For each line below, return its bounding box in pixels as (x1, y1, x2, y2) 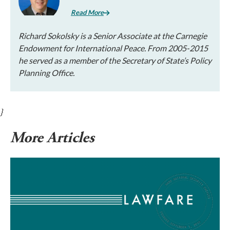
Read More (71, 8, 104, 16)
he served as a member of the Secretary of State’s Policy (18, 55, 212, 65)
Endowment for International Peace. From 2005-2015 (18, 43, 208, 53)
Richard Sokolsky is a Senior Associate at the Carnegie (18, 31, 207, 41)
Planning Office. (18, 68, 74, 78)
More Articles (10, 128, 98, 148)
